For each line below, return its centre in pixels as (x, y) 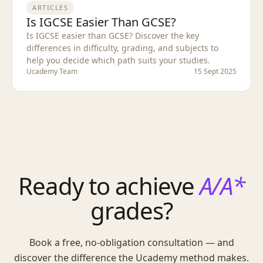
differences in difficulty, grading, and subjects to (122, 48)
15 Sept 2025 (215, 71)
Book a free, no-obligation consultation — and (131, 242)
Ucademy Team (52, 71)
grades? (131, 210)
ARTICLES (50, 7)
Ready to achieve (109, 186)
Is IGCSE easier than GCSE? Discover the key (113, 35)
